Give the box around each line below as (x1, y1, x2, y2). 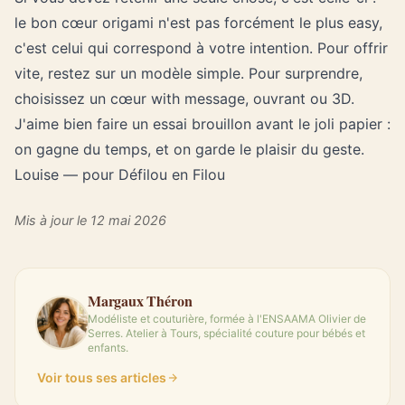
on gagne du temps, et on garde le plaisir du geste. (14, 140, 364, 158)
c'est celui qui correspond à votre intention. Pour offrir (14, 39, 388, 57)
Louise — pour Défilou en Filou (14, 165, 225, 184)
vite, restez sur (14, 64, 120, 82)
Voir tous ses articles (37, 370, 166, 385)
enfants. (88, 341, 128, 354)
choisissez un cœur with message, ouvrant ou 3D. (14, 89, 354, 108)
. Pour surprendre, (240, 64, 363, 82)
